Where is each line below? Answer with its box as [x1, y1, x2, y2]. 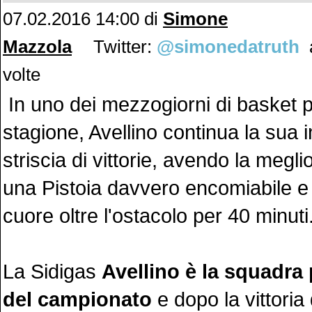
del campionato [3, 288, 152, 311]
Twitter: [88, 36, 157, 57]
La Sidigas [3, 260, 102, 283]
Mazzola [3, 36, 72, 57]
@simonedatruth [157, 36, 299, 57]
